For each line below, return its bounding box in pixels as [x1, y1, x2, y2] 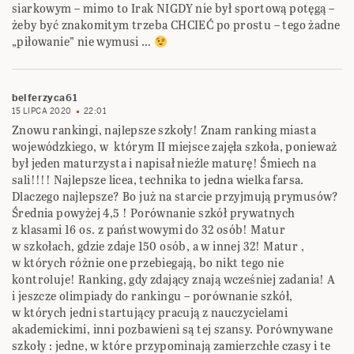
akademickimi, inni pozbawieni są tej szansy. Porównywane [12, 321, 333, 338]
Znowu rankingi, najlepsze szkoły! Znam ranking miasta [12, 122, 317, 139]
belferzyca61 [12, 92, 78, 105]
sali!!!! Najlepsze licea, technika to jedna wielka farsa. [12, 171, 304, 189]
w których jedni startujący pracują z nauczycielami [12, 304, 288, 322]
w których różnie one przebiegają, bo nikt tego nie [12, 254, 284, 272]
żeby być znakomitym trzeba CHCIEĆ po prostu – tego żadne [12, 17, 341, 34]
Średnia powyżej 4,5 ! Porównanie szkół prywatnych [12, 205, 296, 222]
